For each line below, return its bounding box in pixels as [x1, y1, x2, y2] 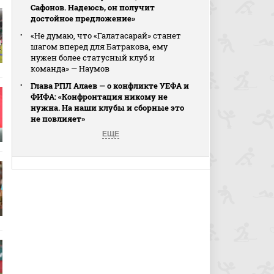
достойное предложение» [31, 13, 136, 24]
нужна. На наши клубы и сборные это [31, 102, 185, 113]
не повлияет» [31, 113, 86, 124]
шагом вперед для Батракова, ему [31, 41, 168, 52]
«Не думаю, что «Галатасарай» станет [31, 30, 182, 41]
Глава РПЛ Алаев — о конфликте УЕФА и [31, 80, 190, 91]
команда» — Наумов [31, 63, 110, 74]
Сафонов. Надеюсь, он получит [31, 2, 155, 13]
